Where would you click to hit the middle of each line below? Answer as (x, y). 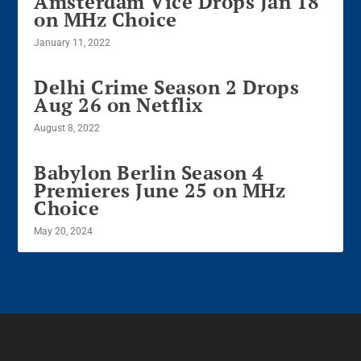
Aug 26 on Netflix (118, 104)
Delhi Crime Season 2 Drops (167, 87)
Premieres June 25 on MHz (160, 190)
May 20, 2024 (64, 231)
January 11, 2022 (73, 42)
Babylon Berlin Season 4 (149, 172)
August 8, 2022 (67, 128)
